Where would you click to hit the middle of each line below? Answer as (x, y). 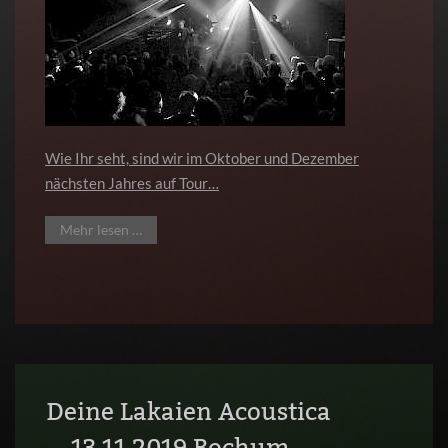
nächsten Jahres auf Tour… (132, 183)
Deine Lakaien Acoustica (188, 411)
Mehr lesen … (101, 229)
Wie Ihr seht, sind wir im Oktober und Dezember (202, 158)
